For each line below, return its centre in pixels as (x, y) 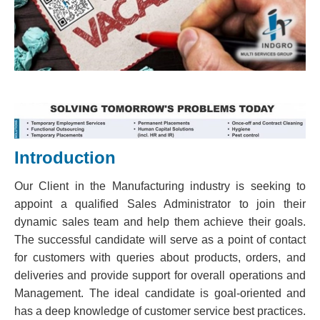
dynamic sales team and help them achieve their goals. (160, 222)
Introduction (65, 158)
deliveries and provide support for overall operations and (160, 276)
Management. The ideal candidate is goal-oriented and (160, 294)
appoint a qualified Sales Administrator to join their (160, 204)
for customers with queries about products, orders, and (160, 258)
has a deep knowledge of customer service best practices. (160, 311)
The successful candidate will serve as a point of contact (160, 240)
